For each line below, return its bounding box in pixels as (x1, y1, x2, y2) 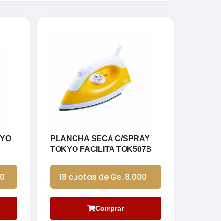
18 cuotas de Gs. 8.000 (59, 171, 147, 183)
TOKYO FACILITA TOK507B (50, 145, 152, 153)
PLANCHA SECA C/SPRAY (50, 134, 150, 143)
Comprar (95, 204, 124, 212)
